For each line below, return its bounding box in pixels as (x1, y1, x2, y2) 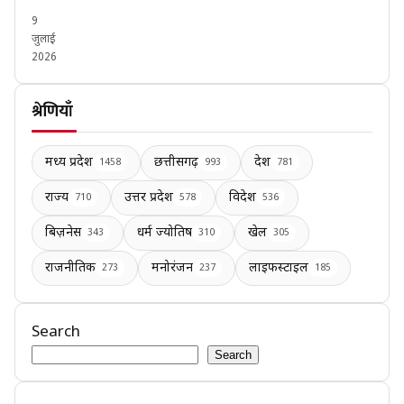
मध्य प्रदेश (45, 153, 93, 171)
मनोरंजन (151, 259, 193, 277)
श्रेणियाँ (32, 97, 73, 125)
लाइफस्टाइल (249, 259, 308, 277)
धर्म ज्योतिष (137, 224, 192, 242)
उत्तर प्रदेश (124, 188, 173, 207)
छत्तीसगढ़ (154, 153, 198, 171)
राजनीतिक (45, 259, 96, 277)
